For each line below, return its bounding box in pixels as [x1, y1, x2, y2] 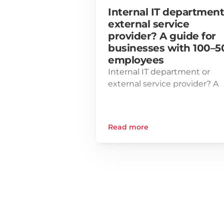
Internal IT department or [108, 67, 210, 77]
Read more [108, 122, 148, 132]
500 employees [108, 103, 170, 113]
